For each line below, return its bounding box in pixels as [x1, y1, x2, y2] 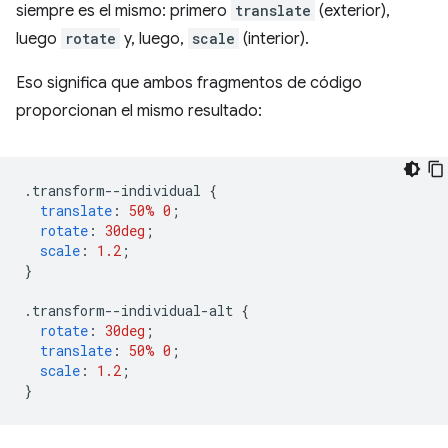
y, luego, [120, 29, 188, 49]
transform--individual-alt [32, 301, 241, 320]
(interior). [239, 29, 309, 49]
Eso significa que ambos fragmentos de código [16, 73, 362, 93]
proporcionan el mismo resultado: [16, 101, 262, 121]
